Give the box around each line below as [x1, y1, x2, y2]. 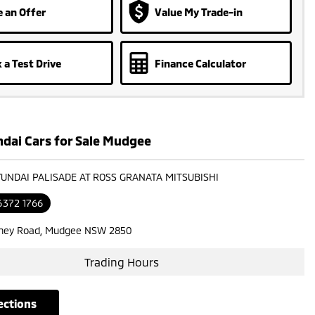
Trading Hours [84, 255, 160, 269]
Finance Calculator [154, 56, 246, 70]
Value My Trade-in [154, 5, 243, 18]
